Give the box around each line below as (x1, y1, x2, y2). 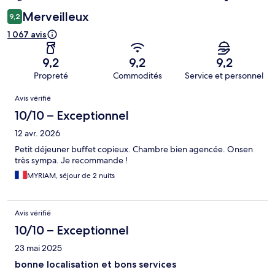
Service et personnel (185, 70, 264, 82)
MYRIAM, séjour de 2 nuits (27, 171, 115, 181)
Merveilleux (22, 9, 89, 25)
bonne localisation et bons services (15, 258, 176, 271)
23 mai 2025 (15, 242, 62, 254)
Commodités (112, 70, 162, 82)
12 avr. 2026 (15, 128, 60, 139)
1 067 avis (7, 29, 47, 41)
